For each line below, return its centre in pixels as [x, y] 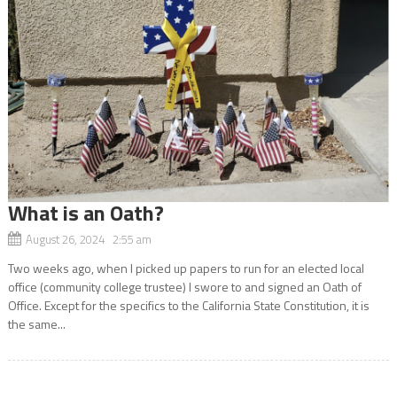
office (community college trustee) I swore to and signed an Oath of [184, 286]
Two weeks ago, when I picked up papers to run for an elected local [186, 268]
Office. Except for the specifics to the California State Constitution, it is [188, 305]
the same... [36, 323]
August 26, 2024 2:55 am [88, 239]
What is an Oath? [86, 212]
